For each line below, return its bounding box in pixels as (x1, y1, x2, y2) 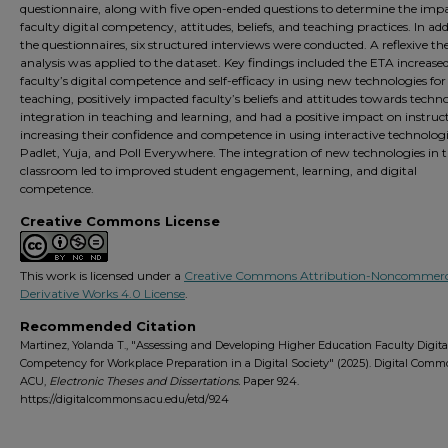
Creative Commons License (20, 213, 220, 229)
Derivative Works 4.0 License (20, 286, 185, 301)
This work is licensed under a (20, 268, 184, 283)
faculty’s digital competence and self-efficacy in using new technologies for (20, 73, 446, 88)
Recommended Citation (20, 318, 196, 334)
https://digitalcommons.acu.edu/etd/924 (20, 392, 229, 406)
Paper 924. (240, 374, 299, 388)
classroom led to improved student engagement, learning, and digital (20, 163, 417, 178)
